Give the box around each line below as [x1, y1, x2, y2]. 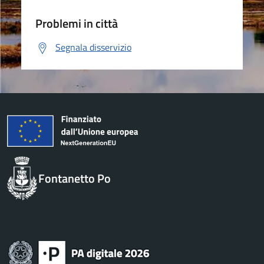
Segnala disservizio [55, 40, 131, 54]
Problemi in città [35, 14, 118, 32]
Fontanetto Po [38, 169, 111, 187]
